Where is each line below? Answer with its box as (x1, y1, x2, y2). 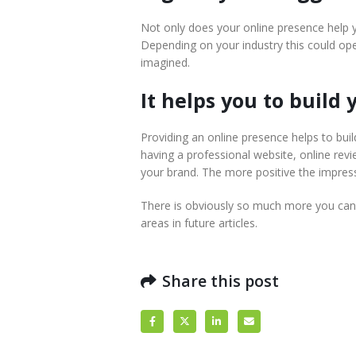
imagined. (141, 55, 190, 71)
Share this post (162, 270, 279, 292)
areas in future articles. (141, 215, 257, 231)
